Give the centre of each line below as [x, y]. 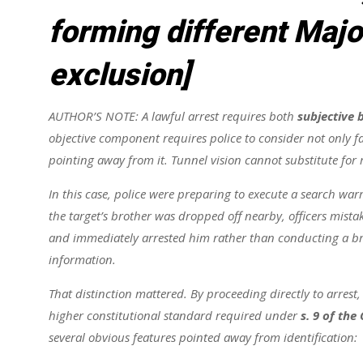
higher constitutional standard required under [175, 316]
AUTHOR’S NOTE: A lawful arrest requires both [173, 116]
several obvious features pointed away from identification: [203, 337]
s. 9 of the [331, 316]
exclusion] [120, 76]
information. [83, 260]
